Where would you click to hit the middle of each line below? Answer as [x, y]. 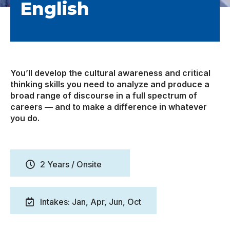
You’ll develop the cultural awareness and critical [110, 73]
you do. [25, 118]
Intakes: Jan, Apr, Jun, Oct [90, 202]
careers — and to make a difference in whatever [109, 107]
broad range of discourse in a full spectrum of [104, 95]
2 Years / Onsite [71, 164]
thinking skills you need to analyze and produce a [110, 84]
